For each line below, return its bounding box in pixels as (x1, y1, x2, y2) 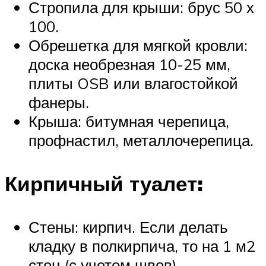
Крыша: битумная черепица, (28, 112, 229, 131)
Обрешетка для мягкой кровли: (28, 36, 248, 55)
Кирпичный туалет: (5, 170, 203, 197)
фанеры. (28, 93, 89, 112)
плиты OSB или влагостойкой (28, 74, 238, 93)
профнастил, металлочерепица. (28, 131, 254, 150)
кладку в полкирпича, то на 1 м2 (28, 236, 255, 256)
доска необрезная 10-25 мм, (28, 55, 230, 74)
